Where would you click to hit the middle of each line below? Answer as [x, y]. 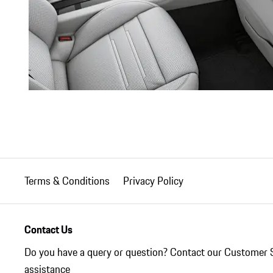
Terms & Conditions [67, 181]
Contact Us [48, 231]
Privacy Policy [153, 181]
